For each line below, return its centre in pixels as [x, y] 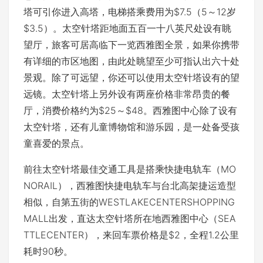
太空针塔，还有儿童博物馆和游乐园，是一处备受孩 [131, 127]
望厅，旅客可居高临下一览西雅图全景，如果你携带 [131, 44]
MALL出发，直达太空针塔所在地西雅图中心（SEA [130, 218]
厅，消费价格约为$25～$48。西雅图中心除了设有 [130, 110]
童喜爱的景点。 [56, 143]
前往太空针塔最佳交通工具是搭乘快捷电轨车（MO [130, 169]
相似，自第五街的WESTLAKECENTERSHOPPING [129, 202]
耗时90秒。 [48, 251]
